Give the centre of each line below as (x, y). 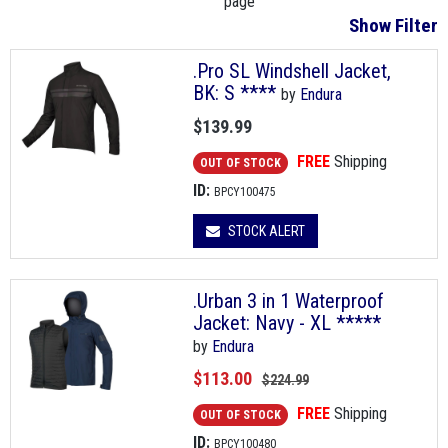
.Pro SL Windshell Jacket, (291, 71)
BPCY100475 (244, 192)
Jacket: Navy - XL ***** (286, 323)
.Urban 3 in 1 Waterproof (288, 301)
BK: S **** (234, 93)
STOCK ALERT (264, 231)
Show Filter (393, 26)
